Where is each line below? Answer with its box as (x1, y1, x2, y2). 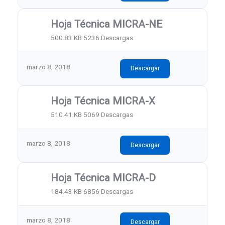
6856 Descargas (83, 187, 134, 195)
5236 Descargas (83, 33, 134, 42)
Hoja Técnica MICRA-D (51, 172, 156, 184)
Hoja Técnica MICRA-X (51, 95, 156, 107)
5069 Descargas (83, 110, 134, 119)
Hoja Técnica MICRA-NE (51, 18, 163, 31)
